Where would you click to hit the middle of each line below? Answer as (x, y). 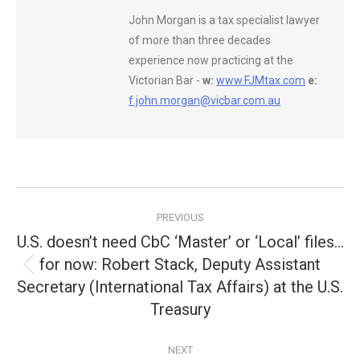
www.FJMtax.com (261, 80)
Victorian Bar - (166, 80)
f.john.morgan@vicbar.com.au (205, 100)
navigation (81, 237)
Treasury (180, 309)
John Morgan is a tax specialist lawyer (224, 20)
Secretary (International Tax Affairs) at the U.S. (180, 287)
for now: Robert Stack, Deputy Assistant (180, 264)
